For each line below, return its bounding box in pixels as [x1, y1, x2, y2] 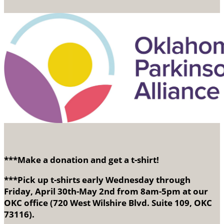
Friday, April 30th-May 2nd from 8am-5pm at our [4, 185, 208, 197]
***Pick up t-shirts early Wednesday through [4, 173, 190, 185]
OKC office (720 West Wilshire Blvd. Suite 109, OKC [4, 196, 212, 208]
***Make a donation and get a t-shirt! [4, 153, 159, 165]
